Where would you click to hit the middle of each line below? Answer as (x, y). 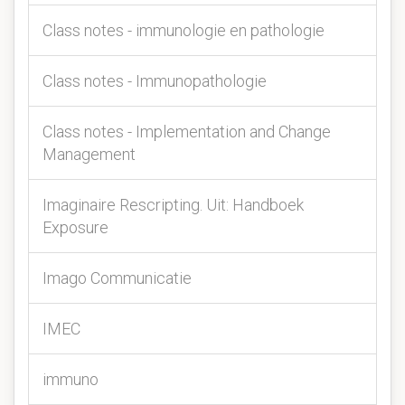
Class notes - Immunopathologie (155, 81)
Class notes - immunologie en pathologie (184, 30)
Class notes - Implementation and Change (187, 132)
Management (89, 154)
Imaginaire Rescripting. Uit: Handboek (173, 205)
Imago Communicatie (117, 278)
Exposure (75, 227)
